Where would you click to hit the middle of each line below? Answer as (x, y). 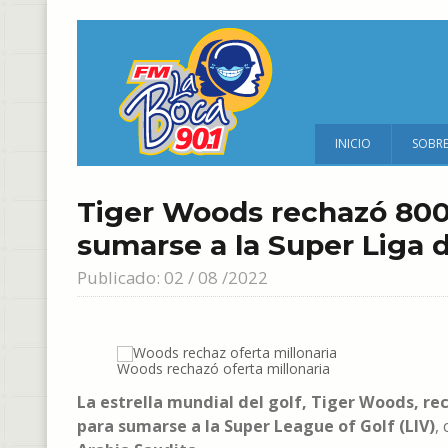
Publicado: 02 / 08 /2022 (172, 277)
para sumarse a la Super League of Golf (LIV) (256, 426)
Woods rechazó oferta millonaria (223, 368)
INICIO (353, 143)
